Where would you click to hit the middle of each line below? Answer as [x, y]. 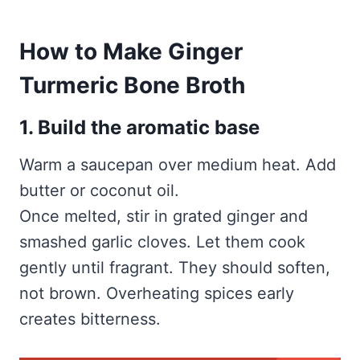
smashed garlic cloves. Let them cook [162, 242]
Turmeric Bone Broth [132, 86]
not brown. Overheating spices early [157, 294]
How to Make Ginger [131, 52]
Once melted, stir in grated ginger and [164, 217]
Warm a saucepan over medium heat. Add [178, 165]
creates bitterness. [90, 319]
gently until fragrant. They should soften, [175, 268]
